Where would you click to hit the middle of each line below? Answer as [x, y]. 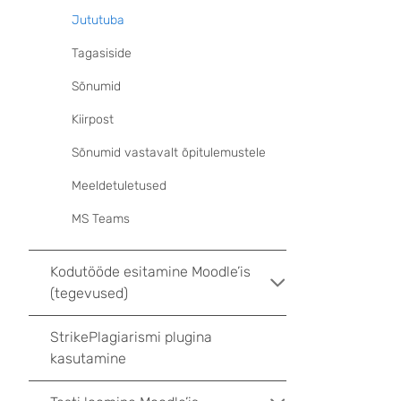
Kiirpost [93, 119]
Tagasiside [102, 53]
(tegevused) [89, 293]
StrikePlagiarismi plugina [131, 337]
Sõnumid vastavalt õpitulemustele [169, 153]
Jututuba [98, 20]
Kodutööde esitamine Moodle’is [150, 272]
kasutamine [88, 358]
